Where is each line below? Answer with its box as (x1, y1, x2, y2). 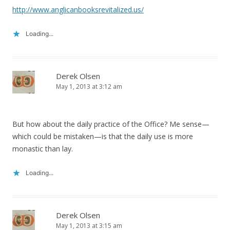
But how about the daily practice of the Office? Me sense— (12, 119, 209, 129)
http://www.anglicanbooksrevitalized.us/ (12, 5, 144, 14)
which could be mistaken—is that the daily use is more (12, 131, 193, 141)
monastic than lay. (12, 144, 73, 154)
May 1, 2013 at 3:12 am (56, 82, 122, 91)
